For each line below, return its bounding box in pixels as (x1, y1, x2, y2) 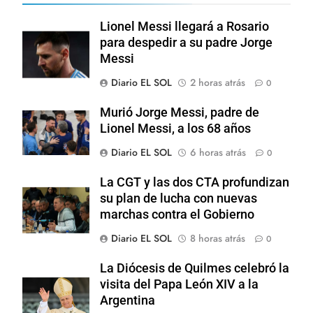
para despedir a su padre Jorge (100, 35, 272, 50)
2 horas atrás (190, 75, 245, 89)
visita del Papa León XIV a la (100, 277, 259, 291)
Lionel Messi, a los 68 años (100, 121, 251, 136)
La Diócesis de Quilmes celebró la (100, 261, 289, 275)
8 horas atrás (190, 231, 245, 245)
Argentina (100, 293, 155, 307)
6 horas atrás (190, 145, 246, 159)
